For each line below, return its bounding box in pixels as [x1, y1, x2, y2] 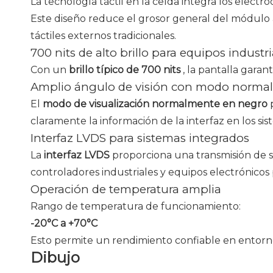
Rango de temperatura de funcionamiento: [30, 200, 241, 212]
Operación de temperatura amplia [30, 182, 221, 196]
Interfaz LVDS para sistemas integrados [30, 131, 249, 145]
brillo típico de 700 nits [69, 64, 183, 76]
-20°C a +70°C [30, 218, 97, 229]
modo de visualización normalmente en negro [43, 98, 270, 110]
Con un [30, 64, 69, 76]
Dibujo [30, 249, 80, 266]
